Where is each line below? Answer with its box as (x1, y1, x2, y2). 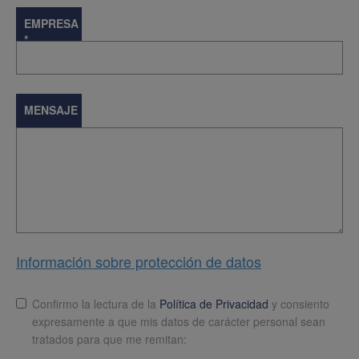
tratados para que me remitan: (32, 331, 187, 348)
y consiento (268, 296, 329, 313)
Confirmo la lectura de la (32, 296, 159, 313)
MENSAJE (24, 102, 78, 119)
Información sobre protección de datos (16, 251, 261, 272)
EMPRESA (24, 15, 79, 32)
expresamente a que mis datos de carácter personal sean (32, 313, 325, 330)
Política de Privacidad (159, 296, 268, 313)
